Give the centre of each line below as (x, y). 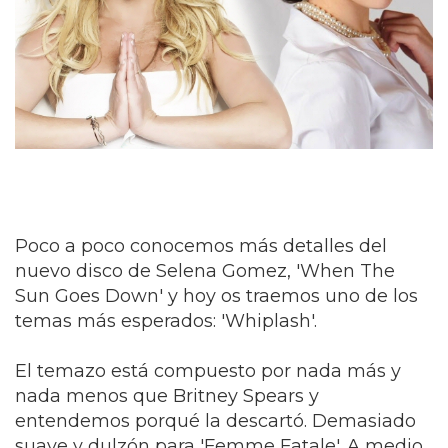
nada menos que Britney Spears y (167, 396)
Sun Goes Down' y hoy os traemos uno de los (216, 296)
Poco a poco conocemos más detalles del (201, 246)
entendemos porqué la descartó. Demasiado (215, 421)
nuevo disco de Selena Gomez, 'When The (205, 271)
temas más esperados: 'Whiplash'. (166, 321)
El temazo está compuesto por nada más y (208, 371)
